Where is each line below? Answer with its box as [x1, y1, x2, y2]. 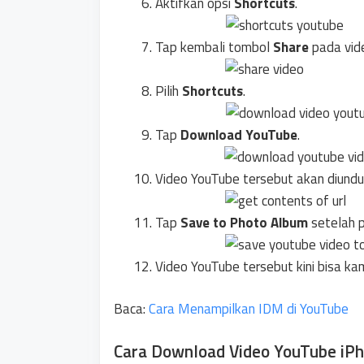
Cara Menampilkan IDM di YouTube [149, 298, 349, 319]
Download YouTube [180, 123, 297, 145]
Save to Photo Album [180, 211, 308, 233]
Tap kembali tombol [155, 36, 273, 58]
